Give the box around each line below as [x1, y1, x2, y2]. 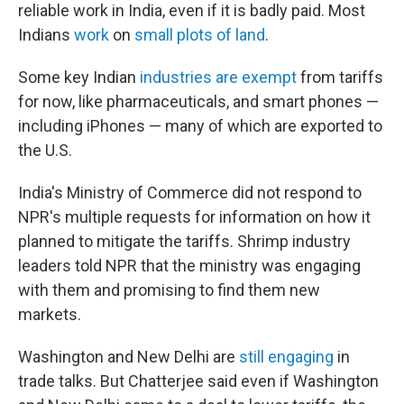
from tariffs [297, 68, 383, 87]
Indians [18, 25, 74, 44]
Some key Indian [18, 68, 140, 87]
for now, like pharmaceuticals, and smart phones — [18, 92, 379, 111]
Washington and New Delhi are [18, 347, 239, 366]
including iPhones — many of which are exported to [18, 116, 382, 135]
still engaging [239, 347, 334, 366]
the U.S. [18, 141, 72, 160]
